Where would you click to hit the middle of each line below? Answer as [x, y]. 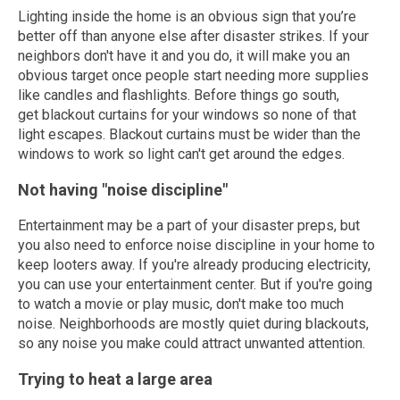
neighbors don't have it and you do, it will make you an [184, 56]
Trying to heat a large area [115, 379]
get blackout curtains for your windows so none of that [187, 115]
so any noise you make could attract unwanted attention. [192, 343]
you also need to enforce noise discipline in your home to [196, 245]
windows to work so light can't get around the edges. [181, 154]
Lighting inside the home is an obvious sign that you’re [187, 17]
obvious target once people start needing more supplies [193, 75]
